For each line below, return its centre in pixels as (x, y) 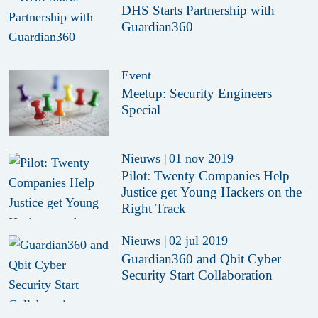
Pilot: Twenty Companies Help (206, 176)
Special (141, 109)
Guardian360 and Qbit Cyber (202, 258)
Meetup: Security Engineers (197, 93)
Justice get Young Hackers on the (212, 192)
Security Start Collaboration (197, 275)
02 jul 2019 (198, 241)
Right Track (154, 209)
